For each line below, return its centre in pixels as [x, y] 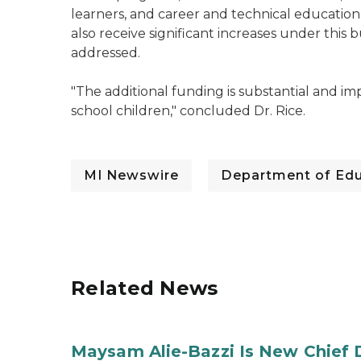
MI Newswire [131, 175]
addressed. [106, 53]
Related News [145, 288]
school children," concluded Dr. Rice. [190, 111]
